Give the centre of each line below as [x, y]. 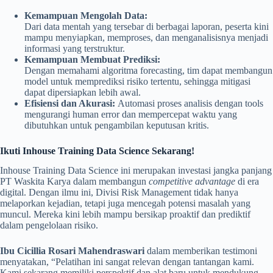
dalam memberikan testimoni [201, 251]
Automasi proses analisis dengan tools [189, 103]
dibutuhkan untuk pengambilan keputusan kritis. [117, 125]
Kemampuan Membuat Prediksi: [92, 59]
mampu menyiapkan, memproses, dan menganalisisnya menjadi [146, 37]
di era [247, 182]
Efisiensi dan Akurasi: [70, 103]
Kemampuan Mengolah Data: [86, 15]
